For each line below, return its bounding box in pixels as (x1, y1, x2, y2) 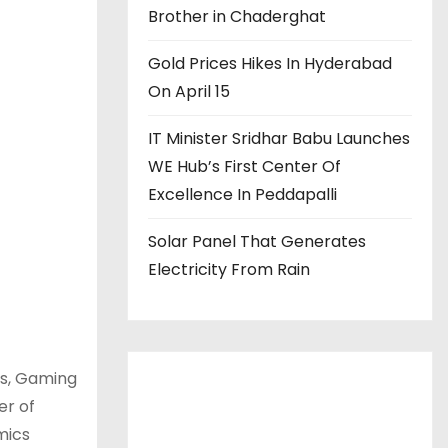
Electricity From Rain (148, 258, 310, 281)
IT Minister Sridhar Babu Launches (148, 127, 410, 150)
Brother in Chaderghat (148, 5, 326, 28)
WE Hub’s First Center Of (148, 155, 341, 178)
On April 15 (148, 80, 230, 103)
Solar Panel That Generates (148, 230, 366, 253)
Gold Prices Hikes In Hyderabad (148, 52, 392, 75)
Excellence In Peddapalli (148, 183, 341, 206)
